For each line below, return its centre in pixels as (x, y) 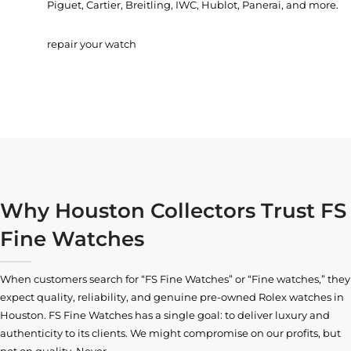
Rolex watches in (301, 297)
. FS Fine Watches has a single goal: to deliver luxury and (187, 315)
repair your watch (92, 43)
